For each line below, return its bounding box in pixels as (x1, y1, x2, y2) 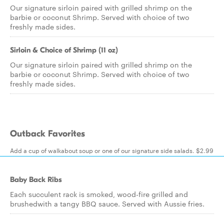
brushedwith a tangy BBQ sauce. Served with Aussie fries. (10, 198, 204, 208)
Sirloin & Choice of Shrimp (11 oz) (10, 45, 118, 54)
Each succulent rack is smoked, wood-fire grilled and (10, 189, 188, 199)
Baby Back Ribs (10, 175, 62, 184)
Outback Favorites (10, 128, 85, 139)
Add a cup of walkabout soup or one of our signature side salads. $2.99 (10, 145, 213, 154)
